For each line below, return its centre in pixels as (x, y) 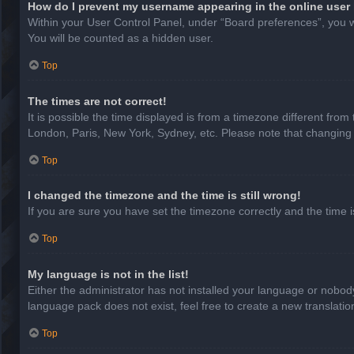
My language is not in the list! (108, 274)
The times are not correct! (97, 101)
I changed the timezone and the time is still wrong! (164, 196)
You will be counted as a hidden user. (121, 38)
